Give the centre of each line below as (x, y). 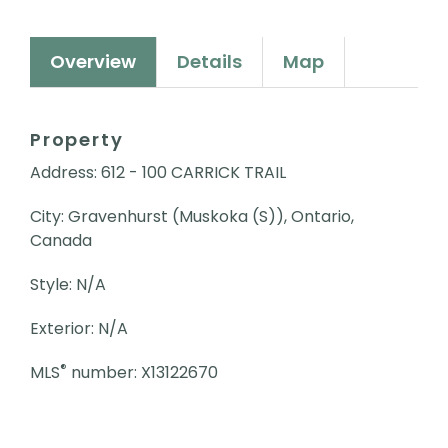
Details (209, 61)
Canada (61, 240)
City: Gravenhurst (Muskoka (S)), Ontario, (192, 216)
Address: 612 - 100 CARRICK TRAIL (158, 172)
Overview (93, 61)
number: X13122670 (142, 372)
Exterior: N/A (79, 328)
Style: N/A (68, 284)
